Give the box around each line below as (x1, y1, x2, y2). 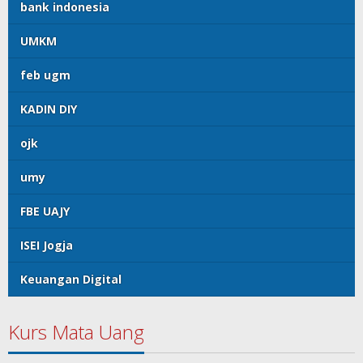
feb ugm (20, 67, 70, 83)
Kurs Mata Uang (8, 318, 144, 346)
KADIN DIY (20, 101, 77, 117)
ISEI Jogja (20, 237, 73, 254)
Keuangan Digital (20, 271, 122, 288)
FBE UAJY (20, 203, 70, 220)
